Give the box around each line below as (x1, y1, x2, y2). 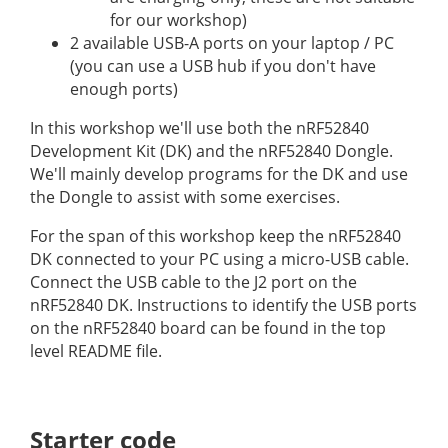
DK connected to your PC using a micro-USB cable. (30, 247, 409, 270)
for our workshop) (110, 8, 247, 31)
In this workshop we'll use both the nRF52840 (30, 116, 369, 139)
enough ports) (70, 77, 178, 100)
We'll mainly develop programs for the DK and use (30, 162, 408, 185)
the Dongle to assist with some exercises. (30, 185, 340, 208)
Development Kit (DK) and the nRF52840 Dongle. (30, 139, 393, 162)
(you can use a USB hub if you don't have (70, 54, 376, 77)
